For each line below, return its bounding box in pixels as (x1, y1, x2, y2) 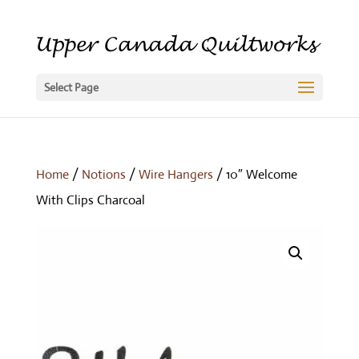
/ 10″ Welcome (212, 166, 297, 183)
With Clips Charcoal (35, 192, 145, 208)
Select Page (43, 80, 99, 95)
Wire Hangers (138, 166, 213, 183)
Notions (81, 166, 126, 183)
